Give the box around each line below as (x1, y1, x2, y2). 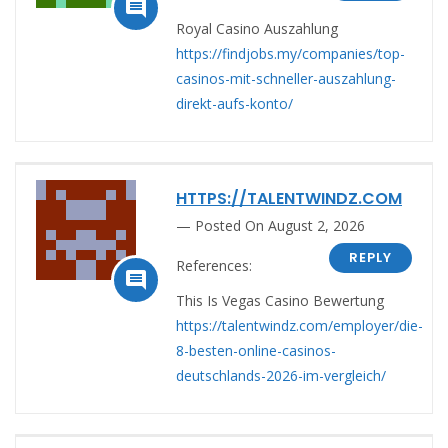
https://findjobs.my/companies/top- (176, 43, 405, 63)
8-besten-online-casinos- (176, 340, 336, 360)
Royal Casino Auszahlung (176, 18, 338, 38)
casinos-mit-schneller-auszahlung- (176, 68, 396, 88)
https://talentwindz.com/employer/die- (176, 315, 423, 335)
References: (176, 255, 252, 275)
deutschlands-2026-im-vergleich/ (176, 365, 386, 385)
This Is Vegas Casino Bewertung (176, 290, 384, 310)
